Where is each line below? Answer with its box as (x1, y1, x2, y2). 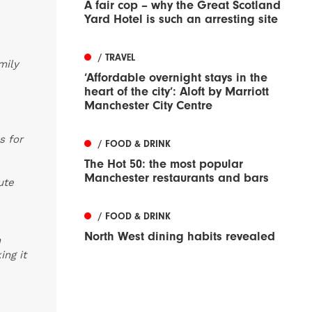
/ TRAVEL (98, 52, 135, 64)
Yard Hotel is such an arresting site (84, 12, 278, 27)
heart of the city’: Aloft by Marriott (84, 84, 269, 100)
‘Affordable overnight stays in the (84, 70, 267, 86)
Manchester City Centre (84, 98, 212, 114)
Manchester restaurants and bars (84, 171, 269, 186)
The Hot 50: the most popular (84, 157, 243, 172)
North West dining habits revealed (84, 229, 275, 244)
